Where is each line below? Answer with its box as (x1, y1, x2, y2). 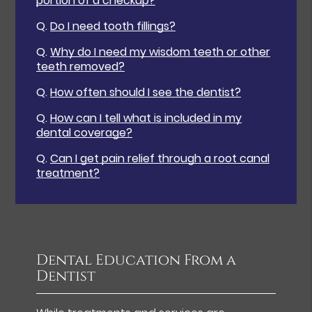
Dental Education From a (36, 250, 237, 270)
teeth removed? (36, 58, 125, 75)
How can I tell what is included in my (50, 110, 242, 127)
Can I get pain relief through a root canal (50, 150, 270, 167)
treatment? (36, 165, 100, 182)
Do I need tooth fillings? (50, 18, 176, 35)
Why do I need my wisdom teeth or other (50, 44, 271, 61)
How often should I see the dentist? (50, 84, 242, 101)
